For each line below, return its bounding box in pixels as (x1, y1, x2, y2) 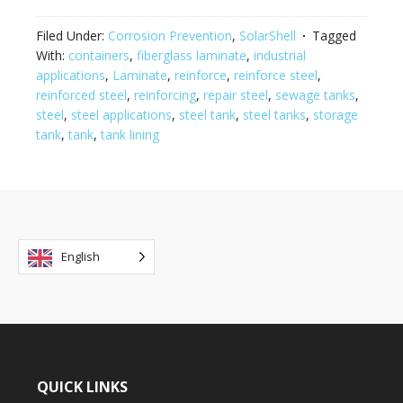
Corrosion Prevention (108, 27, 232, 44)
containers (68, 47, 130, 64)
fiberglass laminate (137, 47, 246, 64)
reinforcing (134, 86, 196, 103)
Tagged (312, 27, 356, 44)
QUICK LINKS (36, 377, 128, 397)
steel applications (71, 106, 172, 123)
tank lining (101, 126, 159, 143)
